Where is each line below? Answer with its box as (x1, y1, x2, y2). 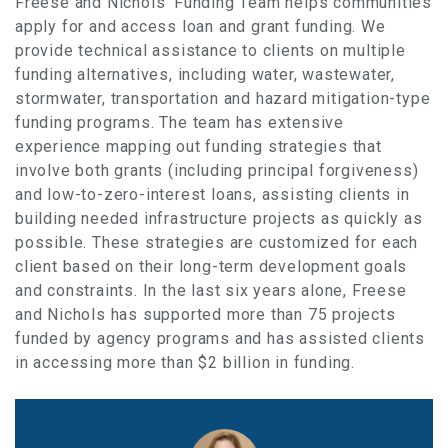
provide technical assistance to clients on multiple (15, 41, 406, 60)
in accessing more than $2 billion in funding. (15, 353, 355, 372)
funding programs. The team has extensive (15, 113, 344, 132)
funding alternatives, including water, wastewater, (15, 65, 395, 84)
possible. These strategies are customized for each (15, 233, 418, 252)
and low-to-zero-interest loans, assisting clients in (15, 185, 410, 204)
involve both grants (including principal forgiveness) (15, 161, 419, 180)
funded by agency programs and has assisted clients (15, 329, 425, 348)
